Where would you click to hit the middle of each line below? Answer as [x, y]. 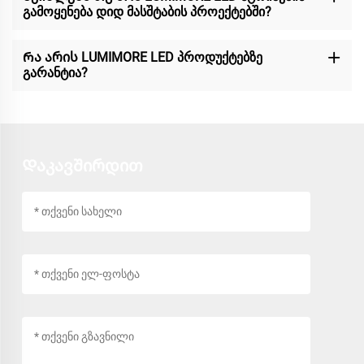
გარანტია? [55, 73]
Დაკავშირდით [82, 165]
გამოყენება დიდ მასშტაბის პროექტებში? [147, 12]
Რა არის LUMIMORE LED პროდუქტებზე [142, 58]
